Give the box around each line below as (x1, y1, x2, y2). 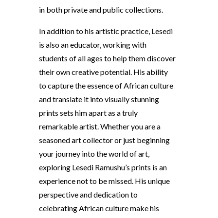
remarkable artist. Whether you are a (38, 121, 161, 131)
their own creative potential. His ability (38, 67, 168, 76)
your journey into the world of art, (38, 148, 149, 158)
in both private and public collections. (38, 4, 163, 14)
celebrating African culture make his (38, 203, 159, 213)
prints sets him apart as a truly (38, 108, 138, 117)
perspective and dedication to (38, 189, 138, 199)
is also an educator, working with (38, 39, 146, 49)
